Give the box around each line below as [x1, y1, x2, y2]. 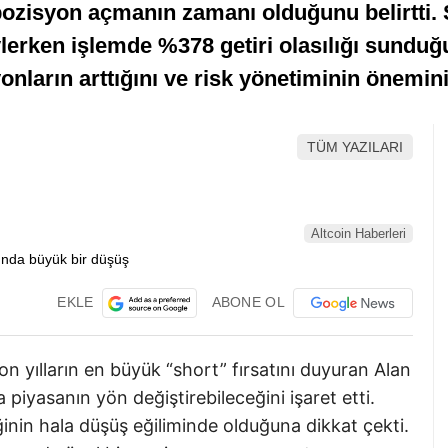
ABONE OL [211, 293, 285, 310]
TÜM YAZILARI [307, 139, 403, 156]
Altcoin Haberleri [311, 226, 406, 242]
